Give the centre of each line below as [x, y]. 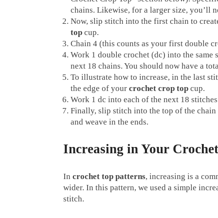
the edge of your [100, 89]
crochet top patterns [109, 177]
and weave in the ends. [109, 122]
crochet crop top [159, 89]
